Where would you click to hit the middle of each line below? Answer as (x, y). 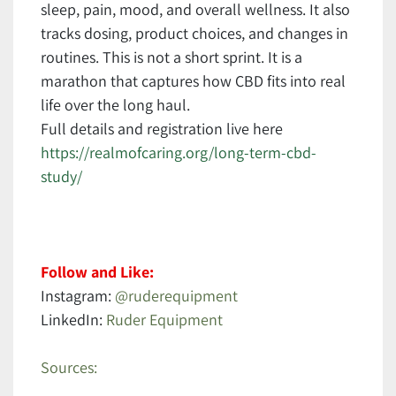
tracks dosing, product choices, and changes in (194, 33)
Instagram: (78, 295)
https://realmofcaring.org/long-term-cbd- (179, 152)
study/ (61, 176)
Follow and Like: (97, 271)
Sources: (69, 367)
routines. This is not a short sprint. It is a (171, 57)
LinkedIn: (73, 319)
